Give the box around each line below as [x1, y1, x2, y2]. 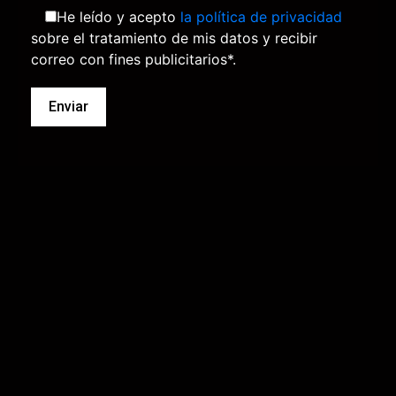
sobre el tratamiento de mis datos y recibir [31, 28, 317, 47]
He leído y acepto [57, 7, 180, 26]
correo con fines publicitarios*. [31, 49, 236, 68]
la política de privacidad [180, 7, 342, 26]
